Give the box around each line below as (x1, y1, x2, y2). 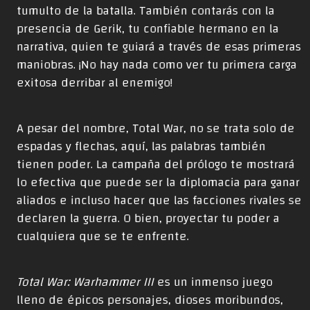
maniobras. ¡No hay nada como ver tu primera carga (17, 53, 297, 77)
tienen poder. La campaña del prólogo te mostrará (17, 153, 295, 176)
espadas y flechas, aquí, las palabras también (17, 135, 266, 158)
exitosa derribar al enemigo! (17, 71, 172, 95)
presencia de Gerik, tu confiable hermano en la (17, 17, 279, 41)
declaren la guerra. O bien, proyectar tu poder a (17, 207, 280, 230)
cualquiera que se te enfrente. (17, 225, 189, 248)
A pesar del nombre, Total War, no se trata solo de (17, 117, 295, 140)
